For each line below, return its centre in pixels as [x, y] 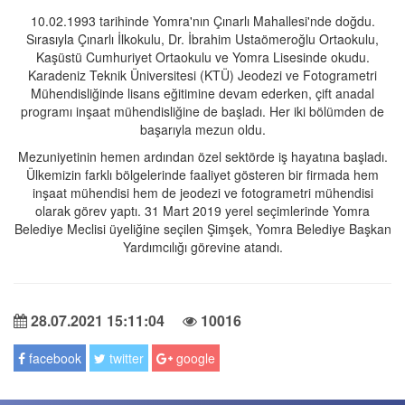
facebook [53, 358]
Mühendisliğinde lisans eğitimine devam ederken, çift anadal [202, 94]
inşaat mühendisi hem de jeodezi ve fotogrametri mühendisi [202, 193]
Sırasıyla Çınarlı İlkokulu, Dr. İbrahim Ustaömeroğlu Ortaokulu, [202, 39]
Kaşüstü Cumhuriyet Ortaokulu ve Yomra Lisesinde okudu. [202, 57]
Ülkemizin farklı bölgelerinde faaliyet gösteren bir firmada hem [202, 175]
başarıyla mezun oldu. [202, 130]
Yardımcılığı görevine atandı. [202, 247]
